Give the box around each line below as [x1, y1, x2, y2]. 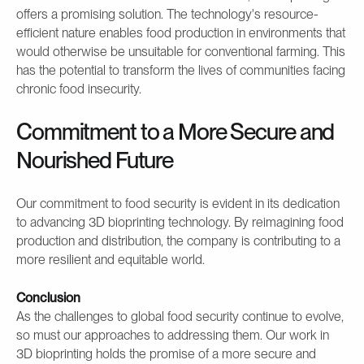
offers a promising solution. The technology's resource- [16, 6, 318, 22]
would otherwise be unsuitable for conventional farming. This [16, 43, 345, 59]
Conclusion [16, 289, 80, 305]
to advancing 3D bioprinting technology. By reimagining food [16, 214, 344, 230]
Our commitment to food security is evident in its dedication [16, 195, 340, 211]
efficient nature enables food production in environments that [16, 24, 345, 41]
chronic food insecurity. [16, 80, 141, 97]
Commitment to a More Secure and [16, 117, 335, 145]
